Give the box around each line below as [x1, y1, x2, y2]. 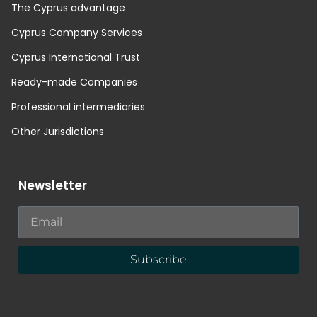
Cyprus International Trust [11, 50, 140, 64]
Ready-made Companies [11, 74, 137, 89]
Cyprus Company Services [11, 25, 142, 40]
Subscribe [130, 253, 187, 267]
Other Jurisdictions [11, 124, 104, 139]
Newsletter [18, 176, 87, 194]
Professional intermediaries [11, 99, 145, 114]
